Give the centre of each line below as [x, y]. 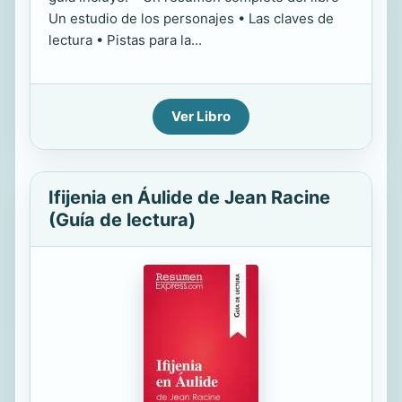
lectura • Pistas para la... [125, 40]
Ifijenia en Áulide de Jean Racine [189, 197]
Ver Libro [201, 116]
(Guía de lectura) [122, 220]
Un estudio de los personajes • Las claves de [191, 18]
